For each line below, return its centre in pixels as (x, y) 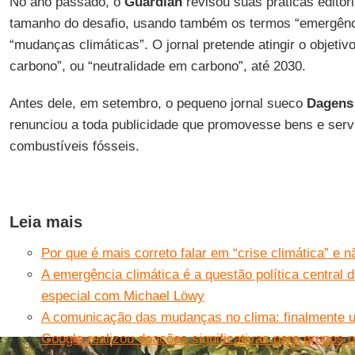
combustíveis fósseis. (74, 146)
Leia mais (46, 222)
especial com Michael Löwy (122, 296)
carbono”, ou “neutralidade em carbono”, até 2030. (157, 66)
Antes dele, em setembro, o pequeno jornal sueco (158, 103)
